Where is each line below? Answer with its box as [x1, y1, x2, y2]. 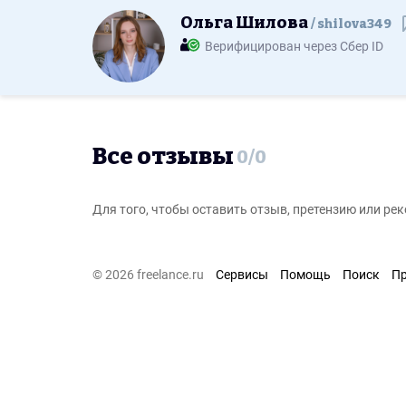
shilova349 [317, 16, 391, 32]
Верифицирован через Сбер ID [205, 39, 383, 54]
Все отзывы [92, 142, 234, 170]
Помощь [280, 267, 331, 282]
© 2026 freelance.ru [92, 267, 204, 282]
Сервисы [216, 267, 268, 282]
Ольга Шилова [180, 13, 311, 33]
